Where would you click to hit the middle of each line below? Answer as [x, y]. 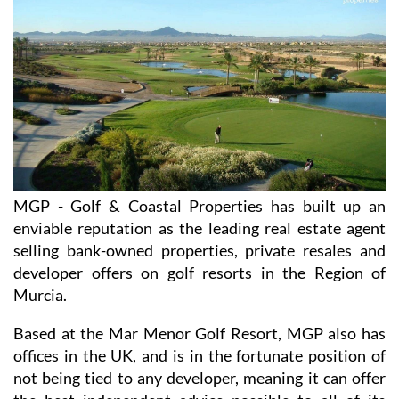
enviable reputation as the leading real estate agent [199, 228]
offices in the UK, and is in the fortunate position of [199, 355]
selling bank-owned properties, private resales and [199, 250]
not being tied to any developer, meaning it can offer [199, 377]
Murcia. [40, 294]
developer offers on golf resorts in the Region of [199, 272]
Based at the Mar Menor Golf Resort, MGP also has [199, 333]
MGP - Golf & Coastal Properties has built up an [199, 205]
